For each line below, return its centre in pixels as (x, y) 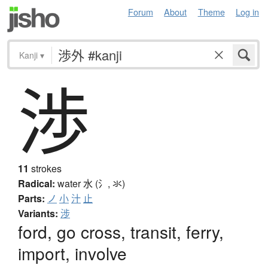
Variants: (38, 214)
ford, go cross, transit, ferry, (121, 232)
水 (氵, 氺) (104, 184)
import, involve (72, 253)
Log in (247, 12)
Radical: (36, 184)
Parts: (31, 199)
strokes (45, 169)
